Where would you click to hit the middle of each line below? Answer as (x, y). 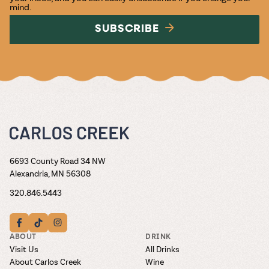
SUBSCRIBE (127, 29)
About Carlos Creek (45, 261)
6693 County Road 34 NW (58, 160)
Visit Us (24, 249)
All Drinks (162, 249)
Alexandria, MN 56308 (50, 173)
